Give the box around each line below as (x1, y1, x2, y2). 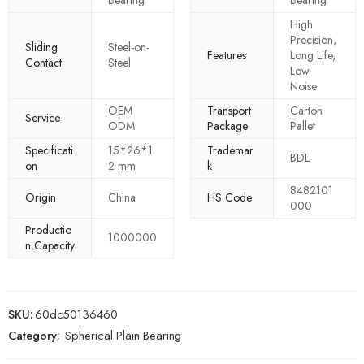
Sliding (25, 39, 58, 56)
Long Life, (290, 46, 336, 63)
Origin (25, 189, 56, 206)
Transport (207, 102, 251, 119)
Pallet (290, 117, 315, 134)
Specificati (25, 141, 73, 158)
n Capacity (25, 236, 75, 253)
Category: (8, 326, 60, 344)
